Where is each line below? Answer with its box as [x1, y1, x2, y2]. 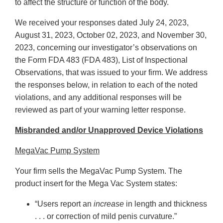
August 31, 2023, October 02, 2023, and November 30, [15, 31, 207, 40]
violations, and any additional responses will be [15, 93, 182, 102]
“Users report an [35, 200, 94, 209]
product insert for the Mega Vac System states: [15, 179, 177, 188]
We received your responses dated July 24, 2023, [15, 18, 189, 27]
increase [94, 200, 124, 209]
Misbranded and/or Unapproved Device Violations [15, 126, 203, 135]
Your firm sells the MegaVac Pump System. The [15, 167, 182, 176]
